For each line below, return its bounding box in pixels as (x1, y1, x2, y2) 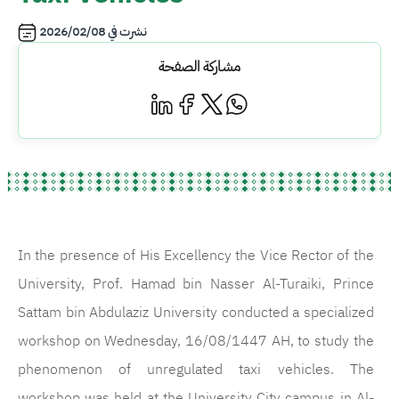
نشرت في (105, 22, 146, 42)
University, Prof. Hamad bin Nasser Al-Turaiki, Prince (18, 273, 374, 295)
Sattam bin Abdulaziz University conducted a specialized (18, 302, 374, 323)
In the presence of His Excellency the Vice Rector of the (18, 245, 374, 266)
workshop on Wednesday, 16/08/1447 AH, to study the (18, 330, 374, 352)
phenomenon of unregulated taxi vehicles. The (18, 359, 374, 380)
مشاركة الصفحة (159, 56, 240, 77)
